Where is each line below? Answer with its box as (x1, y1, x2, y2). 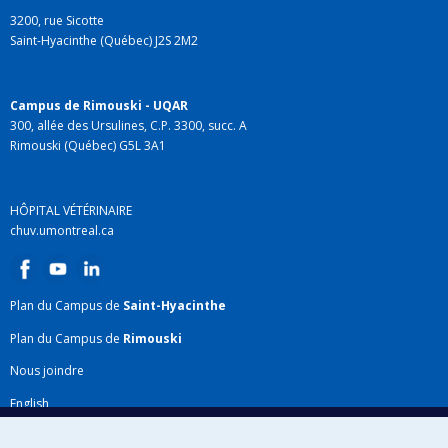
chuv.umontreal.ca (10, 222, 114, 240)
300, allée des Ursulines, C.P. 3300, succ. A (10, 117, 247, 135)
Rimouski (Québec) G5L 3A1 (10, 137, 166, 155)
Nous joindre (10, 362, 84, 380)
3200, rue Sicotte (10, 12, 104, 30)
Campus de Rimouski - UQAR (10, 97, 188, 115)
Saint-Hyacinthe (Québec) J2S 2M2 (10, 32, 198, 50)
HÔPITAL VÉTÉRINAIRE (10, 202, 132, 220)
